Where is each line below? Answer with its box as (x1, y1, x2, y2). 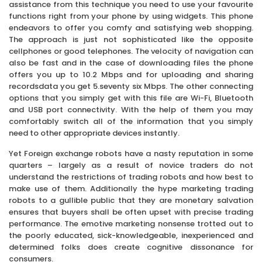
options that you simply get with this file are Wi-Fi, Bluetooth (9, 92, 253, 104)
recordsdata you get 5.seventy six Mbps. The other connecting (9, 81, 253, 92)
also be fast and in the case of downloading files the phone (9, 57, 253, 69)
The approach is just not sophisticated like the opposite (9, 34, 253, 46)
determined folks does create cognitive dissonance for (9, 242, 253, 253)
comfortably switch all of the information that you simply (9, 116, 253, 127)
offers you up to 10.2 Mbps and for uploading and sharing (9, 69, 253, 81)
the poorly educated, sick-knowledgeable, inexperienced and (9, 230, 253, 242)
